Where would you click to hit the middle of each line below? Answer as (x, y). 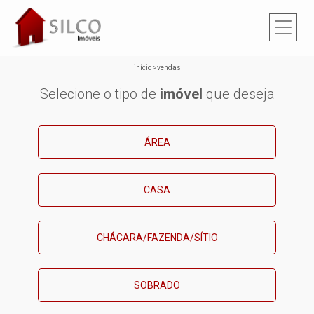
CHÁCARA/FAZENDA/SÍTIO (157, 238)
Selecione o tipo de (100, 94)
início (142, 68)
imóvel (181, 94)
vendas (169, 68)
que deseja (238, 94)
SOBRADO (157, 285)
